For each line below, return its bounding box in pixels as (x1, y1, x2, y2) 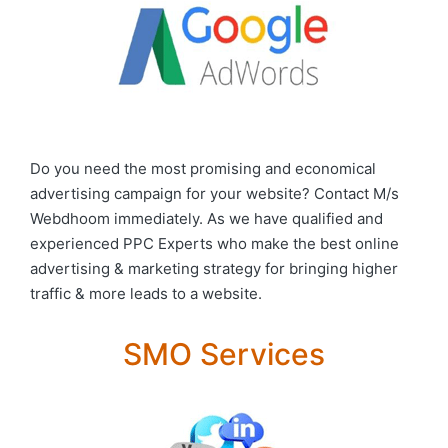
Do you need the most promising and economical (30, 159, 376, 178)
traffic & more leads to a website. (30, 284, 262, 303)
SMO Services (123, 336, 325, 372)
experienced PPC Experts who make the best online (30, 234, 399, 253)
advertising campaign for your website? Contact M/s (30, 184, 399, 203)
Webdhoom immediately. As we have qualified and (30, 209, 383, 228)
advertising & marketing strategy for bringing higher (30, 259, 398, 278)
